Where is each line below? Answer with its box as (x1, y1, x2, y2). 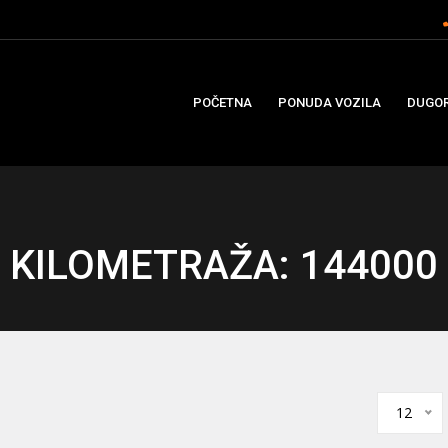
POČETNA (193, 95, 252, 110)
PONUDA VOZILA (278, 95, 381, 110)
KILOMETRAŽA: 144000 (10, 242, 438, 289)
